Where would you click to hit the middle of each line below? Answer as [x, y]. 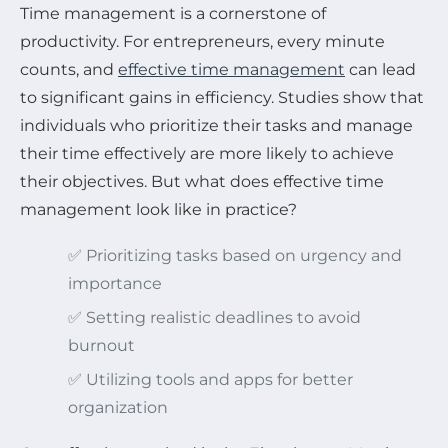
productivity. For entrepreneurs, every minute [202, 41]
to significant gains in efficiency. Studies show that [222, 97]
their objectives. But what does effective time [202, 181]
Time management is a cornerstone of [173, 13]
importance [115, 283]
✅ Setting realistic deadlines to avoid [214, 317]
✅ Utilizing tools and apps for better [210, 379]
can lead [380, 69]
